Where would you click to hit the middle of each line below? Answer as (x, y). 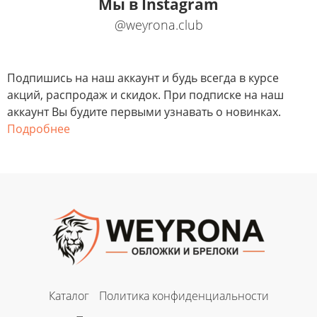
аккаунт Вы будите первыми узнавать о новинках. (144, 112)
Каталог (69, 296)
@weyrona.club (158, 25)
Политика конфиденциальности (184, 296)
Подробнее (39, 129)
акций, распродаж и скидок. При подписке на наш (145, 95)
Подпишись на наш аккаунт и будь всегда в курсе (143, 78)
